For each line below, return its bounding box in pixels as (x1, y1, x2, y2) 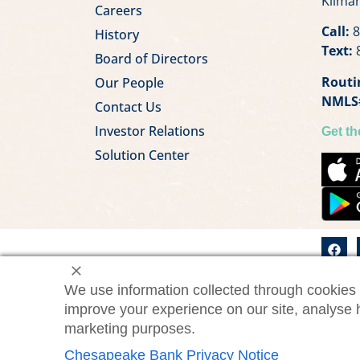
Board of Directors (94, 49, 208, 67)
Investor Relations (94, 121, 205, 140)
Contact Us (94, 97, 162, 116)
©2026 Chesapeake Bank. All (86, 292, 256, 306)
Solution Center (94, 145, 190, 164)
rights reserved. (86, 305, 174, 320)
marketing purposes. (64, 321, 195, 337)
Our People (94, 73, 164, 92)
